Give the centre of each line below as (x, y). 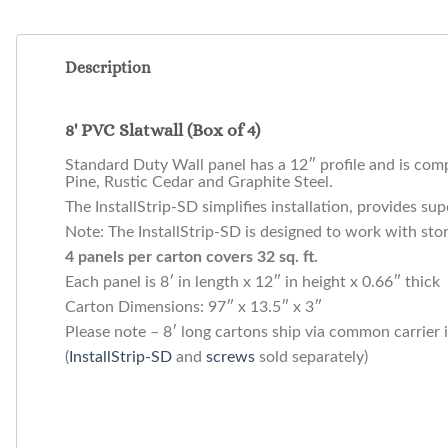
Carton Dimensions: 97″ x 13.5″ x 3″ (193, 307)
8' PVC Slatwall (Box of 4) (162, 129)
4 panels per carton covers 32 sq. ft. (191, 257)
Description (108, 68)
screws (230, 357)
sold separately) (311, 357)
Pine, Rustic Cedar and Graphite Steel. (199, 182)
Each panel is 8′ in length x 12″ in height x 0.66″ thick (252, 282)
